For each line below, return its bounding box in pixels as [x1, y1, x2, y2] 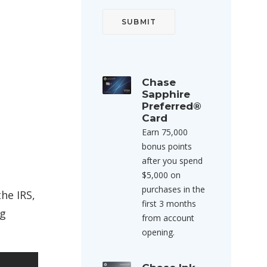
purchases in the [142, 184, 205, 195]
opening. [142, 226, 175, 238]
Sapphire [142, 88, 190, 100]
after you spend [142, 155, 203, 166]
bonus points [142, 141, 192, 152]
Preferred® [142, 100, 201, 112]
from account [142, 212, 194, 223]
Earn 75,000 [142, 126, 188, 138]
